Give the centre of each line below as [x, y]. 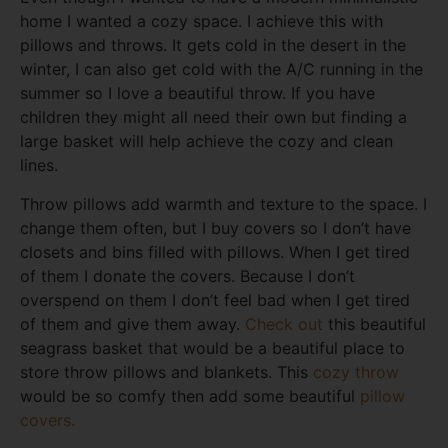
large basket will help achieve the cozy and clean [206, 141]
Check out [284, 323]
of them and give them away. [132, 323]
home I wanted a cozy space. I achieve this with [201, 21]
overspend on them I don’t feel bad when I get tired [215, 299]
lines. [39, 165]
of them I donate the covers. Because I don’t [187, 275]
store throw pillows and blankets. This [166, 371]
